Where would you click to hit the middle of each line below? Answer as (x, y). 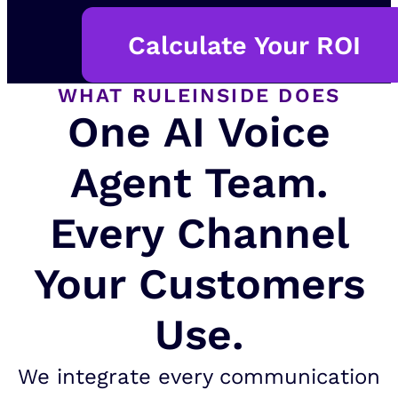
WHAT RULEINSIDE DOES (199, 96)
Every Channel (199, 234)
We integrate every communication (199, 377)
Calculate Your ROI (245, 45)
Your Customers (199, 284)
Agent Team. (199, 183)
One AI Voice (199, 132)
